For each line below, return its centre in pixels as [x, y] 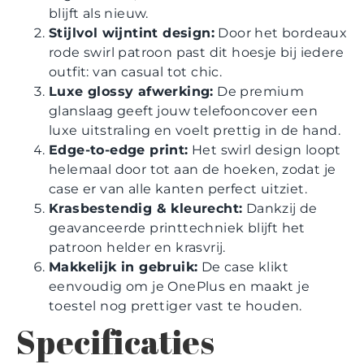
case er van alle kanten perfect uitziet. [178, 189]
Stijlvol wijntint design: [132, 33]
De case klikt [243, 267]
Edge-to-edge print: [119, 150]
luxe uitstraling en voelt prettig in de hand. [195, 131]
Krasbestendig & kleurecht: [146, 209]
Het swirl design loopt [264, 150]
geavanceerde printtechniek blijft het [177, 228]
